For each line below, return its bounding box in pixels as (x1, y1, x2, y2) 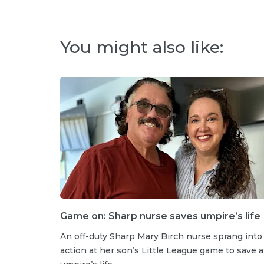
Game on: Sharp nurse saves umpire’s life (60, 210, 260, 222)
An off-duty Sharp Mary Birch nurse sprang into (60, 230, 262, 242)
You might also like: (60, 37, 223, 57)
